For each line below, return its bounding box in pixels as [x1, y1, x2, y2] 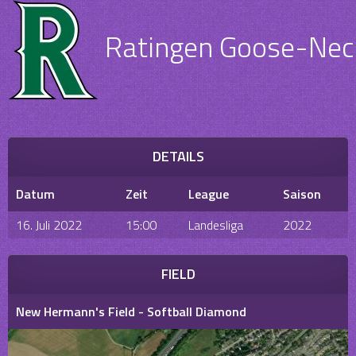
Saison [283, 184, 321, 203]
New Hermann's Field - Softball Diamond [16, 302, 246, 321]
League [188, 184, 229, 203]
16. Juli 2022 [16, 215, 82, 234]
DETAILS [152, 145, 204, 167]
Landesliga [188, 215, 243, 234]
